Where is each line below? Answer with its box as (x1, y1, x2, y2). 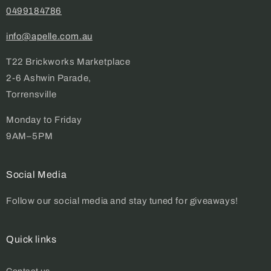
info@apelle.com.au (6, 31, 93, 41)
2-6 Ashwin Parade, (6, 73, 91, 83)
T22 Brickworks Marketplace (6, 57, 131, 67)
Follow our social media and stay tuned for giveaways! (6, 196, 238, 206)
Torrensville (6, 90, 57, 99)
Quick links (6, 234, 57, 244)
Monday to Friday (6, 115, 82, 125)
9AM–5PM (6, 131, 53, 141)
